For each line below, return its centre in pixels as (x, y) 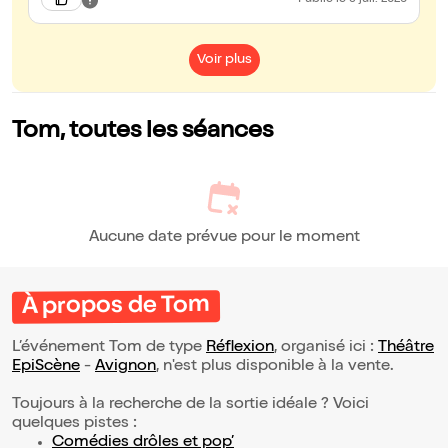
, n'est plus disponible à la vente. (277, 367)
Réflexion (240, 348)
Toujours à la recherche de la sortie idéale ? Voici (190, 405)
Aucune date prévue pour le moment (224, 238)
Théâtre (406, 348)
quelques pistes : (74, 424)
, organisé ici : (326, 348)
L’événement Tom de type (109, 348)
